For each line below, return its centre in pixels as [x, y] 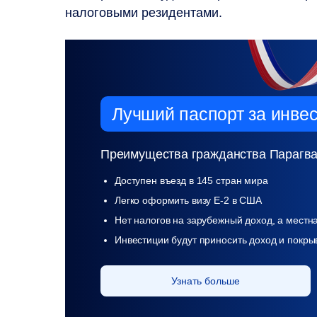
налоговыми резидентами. [144, 12]
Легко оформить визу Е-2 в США [188, 200]
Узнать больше [206, 281]
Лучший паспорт [178, 114]
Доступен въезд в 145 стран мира [191, 180]
